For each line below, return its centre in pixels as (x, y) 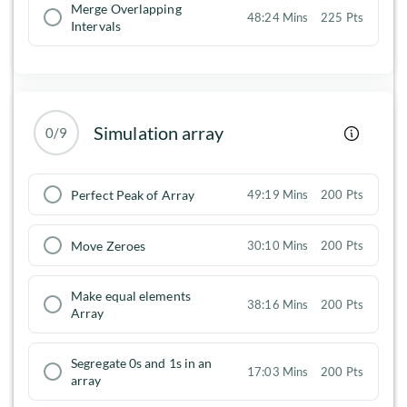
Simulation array (159, 133)
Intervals (96, 26)
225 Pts (342, 18)
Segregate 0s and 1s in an (142, 363)
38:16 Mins (278, 305)
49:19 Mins (278, 195)
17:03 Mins (278, 372)
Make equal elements (131, 296)
